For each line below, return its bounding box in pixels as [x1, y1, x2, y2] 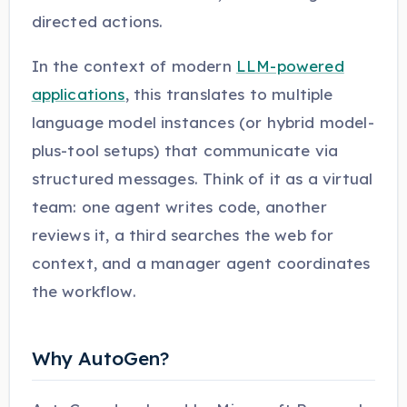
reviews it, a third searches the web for [31, 224, 334, 244]
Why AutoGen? [31, 345, 169, 370]
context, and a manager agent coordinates [31, 253, 371, 273]
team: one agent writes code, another [31, 196, 327, 216]
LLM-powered [235, 55, 344, 75]
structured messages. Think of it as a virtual [31, 168, 373, 188]
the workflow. [31, 281, 136, 301]
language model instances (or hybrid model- [31, 112, 374, 132]
